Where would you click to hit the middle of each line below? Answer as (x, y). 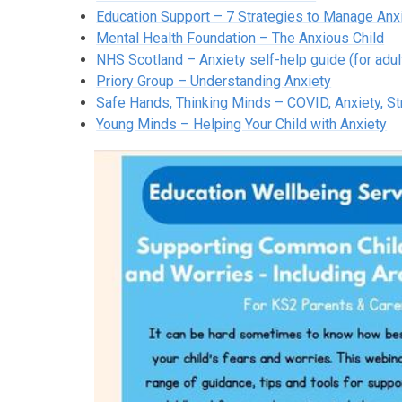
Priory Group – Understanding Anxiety (214, 81)
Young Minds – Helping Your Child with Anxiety (242, 124)
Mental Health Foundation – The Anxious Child (240, 38)
